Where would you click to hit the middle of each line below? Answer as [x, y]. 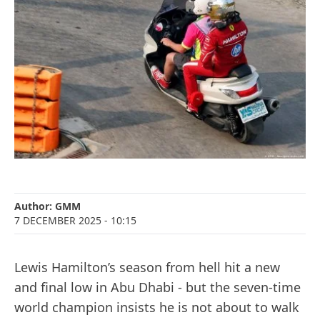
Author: [35, 206]
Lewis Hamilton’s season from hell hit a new [147, 267]
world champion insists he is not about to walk [157, 307]
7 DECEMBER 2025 [58, 221]
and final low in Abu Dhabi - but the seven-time [157, 287]
